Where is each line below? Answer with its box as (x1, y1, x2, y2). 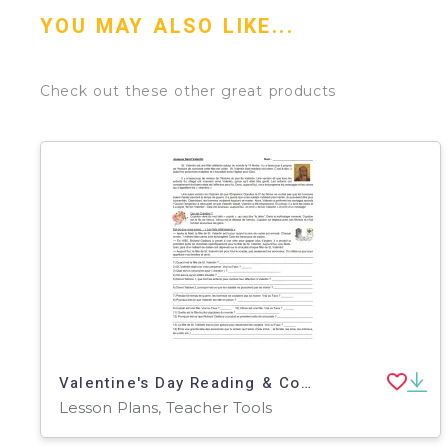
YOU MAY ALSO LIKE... (40, 12, 294, 41)
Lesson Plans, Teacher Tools (59, 397, 272, 417)
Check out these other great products (40, 82, 337, 100)
